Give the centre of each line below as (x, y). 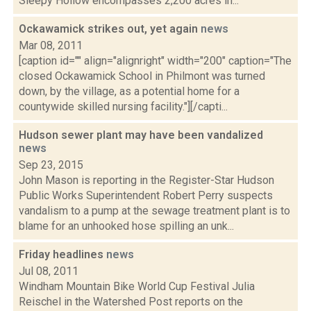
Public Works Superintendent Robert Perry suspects (146, 195)
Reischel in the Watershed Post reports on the (131, 302)
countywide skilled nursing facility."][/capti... (123, 107)
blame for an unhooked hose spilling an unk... (126, 226)
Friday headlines (62, 254)
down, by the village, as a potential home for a (129, 91)
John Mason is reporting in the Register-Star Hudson (146, 180)
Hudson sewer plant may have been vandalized (141, 135)
